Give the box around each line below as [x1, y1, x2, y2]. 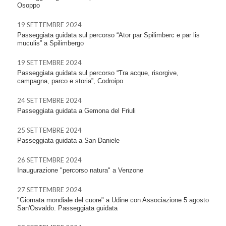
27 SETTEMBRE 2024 [17, 185, 82, 194]
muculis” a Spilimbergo [17, 39, 84, 47]
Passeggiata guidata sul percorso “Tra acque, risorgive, [17, 69, 179, 77]
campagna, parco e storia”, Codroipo [17, 77, 123, 85]
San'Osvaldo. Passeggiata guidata [17, 204, 118, 212]
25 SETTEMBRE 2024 [17, 126, 82, 134]
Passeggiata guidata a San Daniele [17, 136, 120, 144]
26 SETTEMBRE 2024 [17, 155, 82, 164]
